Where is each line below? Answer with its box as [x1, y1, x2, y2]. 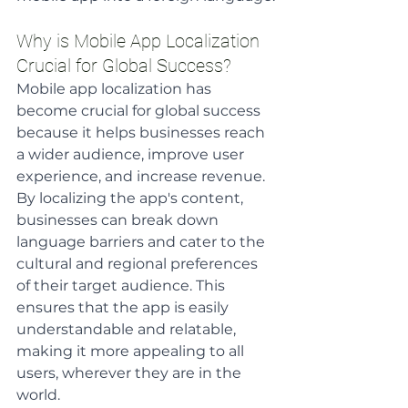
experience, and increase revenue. [16, 168, 269, 185]
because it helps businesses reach [16, 124, 269, 141]
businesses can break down [16, 211, 222, 229]
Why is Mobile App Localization [16, 30, 264, 52]
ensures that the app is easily [16, 299, 232, 316]
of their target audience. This [16, 277, 229, 294]
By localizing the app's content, [16, 189, 247, 207]
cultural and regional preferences [16, 255, 261, 272]
